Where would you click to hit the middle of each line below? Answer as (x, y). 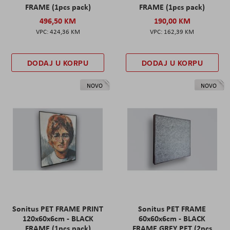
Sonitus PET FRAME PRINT (58, 209)
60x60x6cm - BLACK (172, 218)
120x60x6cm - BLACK (58, 218)
